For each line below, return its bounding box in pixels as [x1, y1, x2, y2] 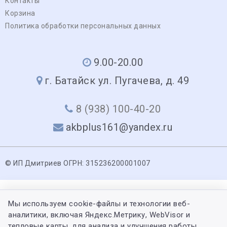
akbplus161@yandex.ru [66, 121, 173, 133]
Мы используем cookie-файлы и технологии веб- [8, 199, 190, 208]
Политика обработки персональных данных [5, 21, 161, 30]
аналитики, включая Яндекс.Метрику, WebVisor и [8, 210, 191, 219]
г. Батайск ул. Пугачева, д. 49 [45, 74, 190, 87]
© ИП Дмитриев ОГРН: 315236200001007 [5, 159, 150, 167]
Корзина [5, 9, 35, 17]
